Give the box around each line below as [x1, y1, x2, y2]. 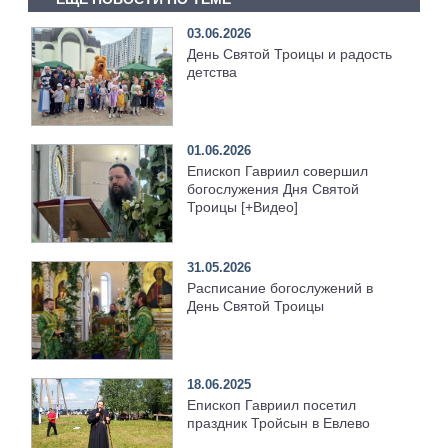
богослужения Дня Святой [187, 180, 360, 197]
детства [187, 63, 238, 80]
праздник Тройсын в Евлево [187, 414, 371, 431]
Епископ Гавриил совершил [187, 162, 369, 179]
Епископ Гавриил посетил [187, 396, 357, 413]
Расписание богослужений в [187, 279, 374, 296]
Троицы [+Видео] [187, 198, 299, 215]
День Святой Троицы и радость [187, 45, 393, 62]
